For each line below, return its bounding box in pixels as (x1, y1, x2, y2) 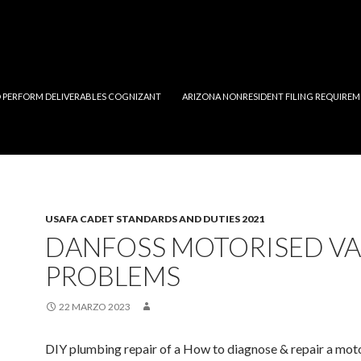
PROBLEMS (45, 259, 180, 292)
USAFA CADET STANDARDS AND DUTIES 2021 (45, 213, 264, 225)
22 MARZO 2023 (59, 301, 131, 313)
